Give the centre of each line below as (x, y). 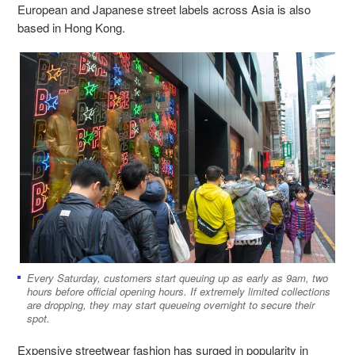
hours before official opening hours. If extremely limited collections (179, 292)
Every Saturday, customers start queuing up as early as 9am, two (177, 278)
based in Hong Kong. (71, 27)
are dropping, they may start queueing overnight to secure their (171, 305)
